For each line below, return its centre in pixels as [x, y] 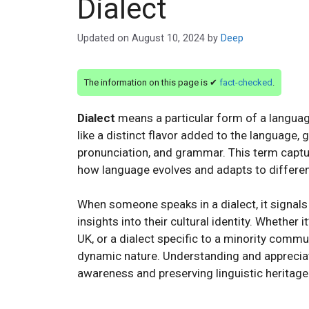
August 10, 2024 [168, 39]
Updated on [104, 39]
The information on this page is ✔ [152, 83]
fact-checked [246, 83]
